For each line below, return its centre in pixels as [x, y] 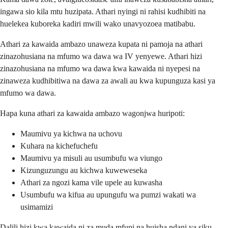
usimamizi [37, 207]
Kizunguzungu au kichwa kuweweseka [84, 170]
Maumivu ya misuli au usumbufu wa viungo [91, 158]
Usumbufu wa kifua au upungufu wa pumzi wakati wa [108, 194]
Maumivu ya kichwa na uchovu [71, 133]
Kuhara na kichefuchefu [59, 146]
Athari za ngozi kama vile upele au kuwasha [91, 182]
